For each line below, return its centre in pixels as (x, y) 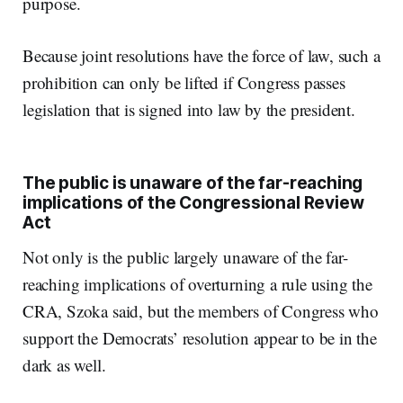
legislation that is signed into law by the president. (189, 110)
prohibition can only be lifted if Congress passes (184, 83)
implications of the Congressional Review (193, 203)
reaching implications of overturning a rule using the (197, 284)
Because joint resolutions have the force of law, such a (201, 56)
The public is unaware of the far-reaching (193, 184)
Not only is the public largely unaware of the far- (185, 257)
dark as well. (64, 365)
